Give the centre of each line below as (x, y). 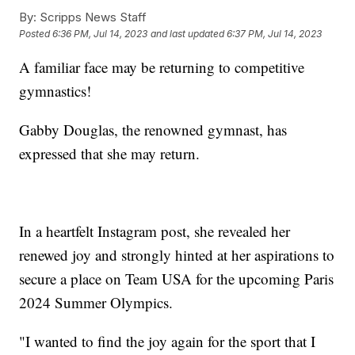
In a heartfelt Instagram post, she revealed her (155, 231)
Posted (36, 34)
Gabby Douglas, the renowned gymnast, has (153, 129)
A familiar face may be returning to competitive (162, 67)
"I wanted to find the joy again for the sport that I (168, 341)
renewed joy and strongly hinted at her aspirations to (177, 254)
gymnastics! (55, 90)
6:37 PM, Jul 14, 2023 (275, 34)
